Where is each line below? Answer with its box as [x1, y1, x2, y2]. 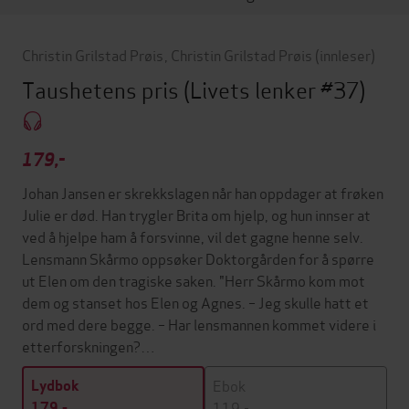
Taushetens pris [22, 73, 184, 105]
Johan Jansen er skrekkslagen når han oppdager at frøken [22, 182, 383, 204]
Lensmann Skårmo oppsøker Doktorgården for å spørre [22, 247, 374, 269]
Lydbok [31, 376, 79, 396]
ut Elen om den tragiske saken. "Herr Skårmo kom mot [22, 269, 365, 291]
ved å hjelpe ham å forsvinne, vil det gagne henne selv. [22, 225, 363, 247]
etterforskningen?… [22, 335, 155, 357]
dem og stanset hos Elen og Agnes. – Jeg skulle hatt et [22, 291, 369, 313]
